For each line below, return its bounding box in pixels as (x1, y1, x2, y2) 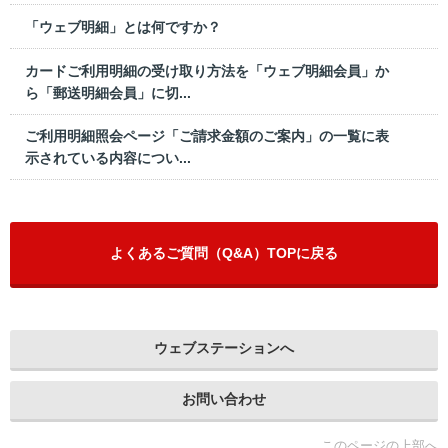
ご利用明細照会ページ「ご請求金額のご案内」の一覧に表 (25, 128, 389, 145)
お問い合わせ (182, 391, 266, 408)
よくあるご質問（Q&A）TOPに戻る (110, 245, 338, 262)
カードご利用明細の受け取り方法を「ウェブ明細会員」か (25, 62, 389, 79)
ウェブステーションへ (154, 340, 294, 357)
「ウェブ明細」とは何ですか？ (25, 19, 221, 36)
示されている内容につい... (25, 150, 191, 167)
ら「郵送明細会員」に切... (25, 84, 191, 101)
